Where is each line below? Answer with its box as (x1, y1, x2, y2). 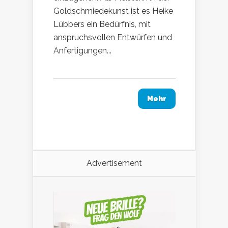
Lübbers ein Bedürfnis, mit (53, 19, 151, 29)
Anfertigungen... (53, 45, 111, 55)
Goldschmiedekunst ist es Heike (53, 6, 173, 16)
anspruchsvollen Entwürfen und (53, 32, 172, 42)
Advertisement (87, 158, 142, 168)
